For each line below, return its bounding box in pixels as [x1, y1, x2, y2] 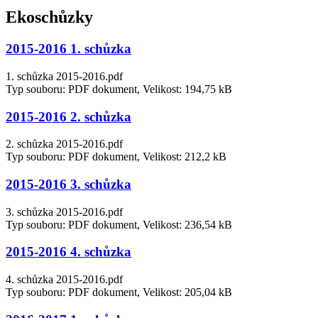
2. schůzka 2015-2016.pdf [6, 138, 123, 150]
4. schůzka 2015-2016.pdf [6, 273, 123, 286]
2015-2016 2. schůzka [6, 109, 131, 124]
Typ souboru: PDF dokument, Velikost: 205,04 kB [6, 286, 232, 299]
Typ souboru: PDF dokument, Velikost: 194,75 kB [6, 82, 232, 95]
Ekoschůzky [6, 8, 93, 27]
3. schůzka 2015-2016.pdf [6, 205, 123, 218]
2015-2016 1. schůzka [6, 41, 131, 57]
